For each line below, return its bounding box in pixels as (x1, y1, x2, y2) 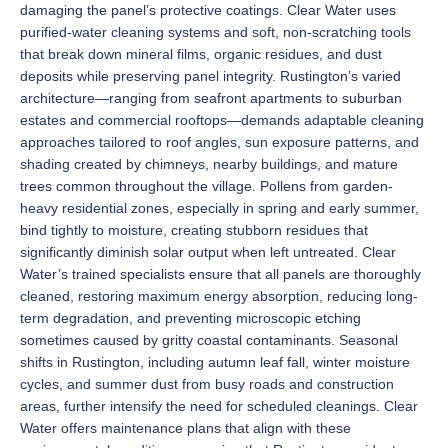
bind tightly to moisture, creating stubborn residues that (20, 222, 368, 239)
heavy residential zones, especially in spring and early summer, (20, 200, 419, 217)
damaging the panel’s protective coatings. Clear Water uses (20, 2, 396, 19)
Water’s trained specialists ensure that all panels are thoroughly (20, 266, 421, 283)
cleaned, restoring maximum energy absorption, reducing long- (20, 288, 418, 305)
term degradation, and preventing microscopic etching (20, 310, 361, 327)
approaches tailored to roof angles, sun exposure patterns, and (20, 134, 419, 151)
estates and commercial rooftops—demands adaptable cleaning (20, 112, 424, 129)
